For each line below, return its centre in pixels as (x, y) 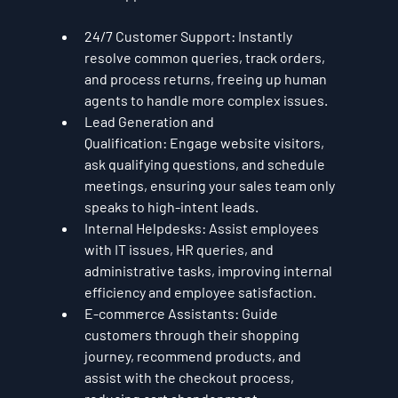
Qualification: (125, 143)
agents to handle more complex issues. (206, 100)
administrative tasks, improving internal (209, 271)
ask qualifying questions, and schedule (206, 164)
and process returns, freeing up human (207, 79)
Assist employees (263, 228)
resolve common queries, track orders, (206, 58)
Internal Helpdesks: (145, 228)
